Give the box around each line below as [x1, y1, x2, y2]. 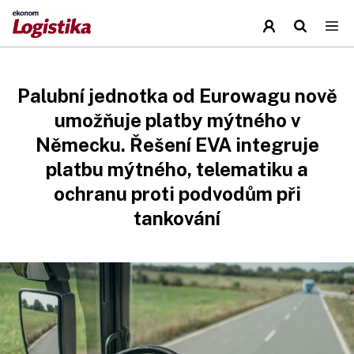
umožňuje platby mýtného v [54, 109, 300, 131]
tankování [134, 207, 220, 229]
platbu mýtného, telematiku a [46, 158, 308, 180]
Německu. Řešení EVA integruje [35, 134, 319, 156]
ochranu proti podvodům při [53, 183, 301, 205]
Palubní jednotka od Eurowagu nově [17, 85, 337, 107]
